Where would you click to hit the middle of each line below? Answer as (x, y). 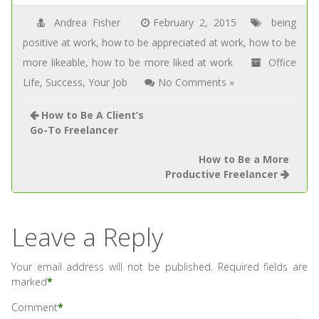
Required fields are (263, 267)
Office (282, 63)
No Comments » (196, 83)
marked (29, 282)
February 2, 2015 (195, 23)
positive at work (59, 43)
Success (64, 83)
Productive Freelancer (222, 174)
